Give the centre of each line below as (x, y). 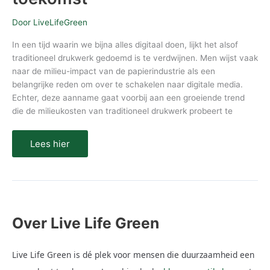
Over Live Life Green (86, 223)
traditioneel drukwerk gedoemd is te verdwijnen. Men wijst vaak (135, 58)
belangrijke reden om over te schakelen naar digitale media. (127, 85)
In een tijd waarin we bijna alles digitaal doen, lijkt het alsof (125, 45)
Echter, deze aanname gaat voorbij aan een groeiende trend (128, 98)
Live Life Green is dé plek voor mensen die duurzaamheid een (133, 255)
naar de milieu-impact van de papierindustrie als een (114, 71)
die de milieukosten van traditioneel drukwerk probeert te (122, 111)
